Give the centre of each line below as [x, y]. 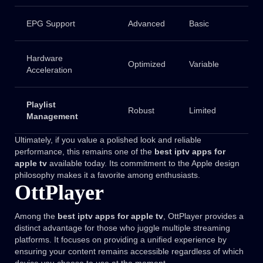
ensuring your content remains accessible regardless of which [129, 252]
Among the [36, 216]
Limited [202, 111]
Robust [141, 111]
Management [52, 117]
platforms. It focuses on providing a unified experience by [121, 240]
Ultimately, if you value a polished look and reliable [108, 140]
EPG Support [50, 24]
